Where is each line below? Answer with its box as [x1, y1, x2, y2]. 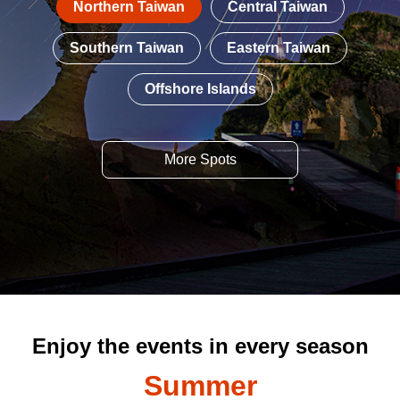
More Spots [163, 152, 237, 168]
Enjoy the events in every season [31, 334, 369, 359]
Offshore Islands [144, 81, 256, 97]
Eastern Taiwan [227, 40, 330, 56]
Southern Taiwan [70, 40, 184, 56]
